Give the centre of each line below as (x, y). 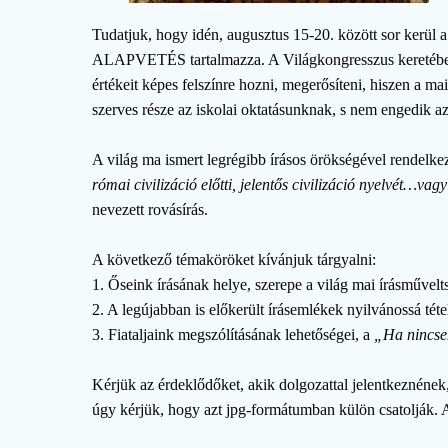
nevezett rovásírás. (150, 209)
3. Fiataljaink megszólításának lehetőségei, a (233, 334)
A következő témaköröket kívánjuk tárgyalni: (234, 259)
